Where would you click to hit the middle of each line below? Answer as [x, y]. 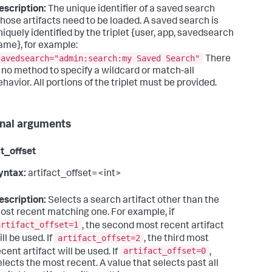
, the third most [176, 239]
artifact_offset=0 [165, 251]
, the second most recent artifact [153, 226]
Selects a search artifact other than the [133, 201]
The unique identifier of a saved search [131, 9]
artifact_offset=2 [99, 238]
